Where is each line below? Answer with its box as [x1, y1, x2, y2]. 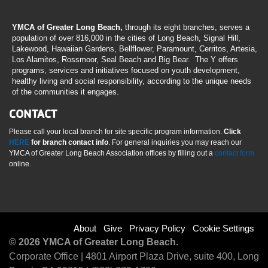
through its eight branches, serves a [125, 22, 249, 32]
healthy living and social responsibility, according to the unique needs [12, 76, 251, 86]
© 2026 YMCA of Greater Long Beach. [9, 236, 188, 247]
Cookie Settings [193, 223, 254, 233]
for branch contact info [29, 138, 108, 147]
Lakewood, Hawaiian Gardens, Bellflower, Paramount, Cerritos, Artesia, [12, 44, 257, 53]
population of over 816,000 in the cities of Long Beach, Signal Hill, [12, 33, 240, 42]
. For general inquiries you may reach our [108, 138, 242, 147]
